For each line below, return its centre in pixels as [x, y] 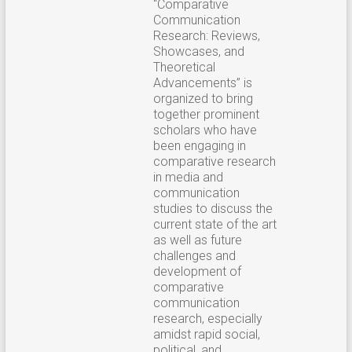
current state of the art [214, 224]
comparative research [214, 161]
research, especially [207, 318]
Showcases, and [198, 51]
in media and [188, 177]
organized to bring [203, 98]
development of [197, 271]
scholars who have [205, 130]
